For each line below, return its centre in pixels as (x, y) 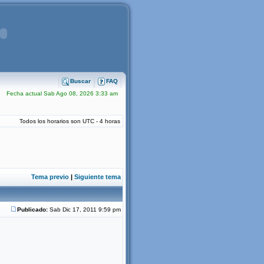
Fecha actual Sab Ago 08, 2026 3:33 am (62, 93)
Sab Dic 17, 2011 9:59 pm (85, 209)
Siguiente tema (98, 177)
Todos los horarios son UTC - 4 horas (70, 121)
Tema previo (50, 177)
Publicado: (32, 209)
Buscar (80, 81)
